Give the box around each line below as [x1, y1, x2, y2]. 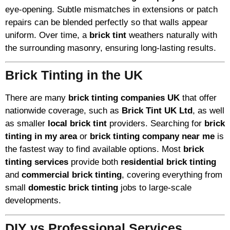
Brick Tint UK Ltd [122, 106, 193, 116]
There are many [5, 93, 68, 103]
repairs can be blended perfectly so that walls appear [5, 17, 208, 27]
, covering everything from [122, 170, 222, 180]
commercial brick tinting [22, 170, 122, 180]
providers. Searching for [107, 119, 204, 129]
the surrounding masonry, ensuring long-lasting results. [5, 43, 216, 53]
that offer [180, 93, 217, 103]
